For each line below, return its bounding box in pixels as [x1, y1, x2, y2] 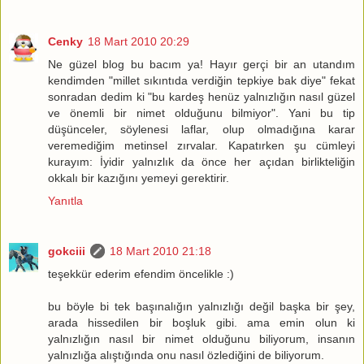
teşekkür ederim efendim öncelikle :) [48, 266, 234, 280]
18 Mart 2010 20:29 [88, 34, 189, 48]
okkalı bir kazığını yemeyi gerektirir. [48, 171, 229, 184]
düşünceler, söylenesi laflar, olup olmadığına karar [48, 122, 355, 136]
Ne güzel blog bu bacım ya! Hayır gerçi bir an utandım [48, 57, 355, 71]
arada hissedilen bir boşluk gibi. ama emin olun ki [48, 315, 355, 329]
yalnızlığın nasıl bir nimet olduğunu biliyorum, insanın [48, 331, 355, 345]
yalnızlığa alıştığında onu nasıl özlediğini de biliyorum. [48, 348, 324, 362]
